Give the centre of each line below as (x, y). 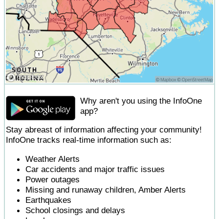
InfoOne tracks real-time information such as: (89, 140)
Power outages (53, 179)
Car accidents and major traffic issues (95, 169)
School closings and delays (75, 210)
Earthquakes (48, 200)
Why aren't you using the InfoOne (141, 101)
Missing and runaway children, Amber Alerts (106, 189)
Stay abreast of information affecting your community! (104, 130)
